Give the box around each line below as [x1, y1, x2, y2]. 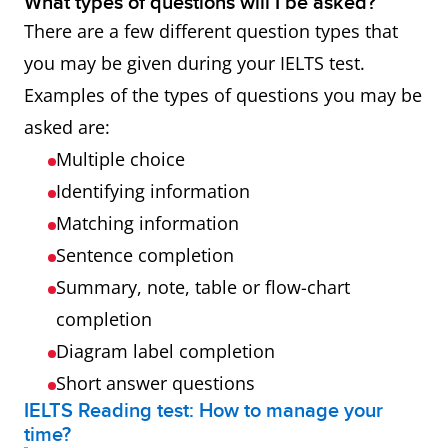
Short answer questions [56, 371, 255, 395]
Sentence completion [56, 243, 234, 267]
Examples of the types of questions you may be [24, 83, 422, 107]
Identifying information [56, 179, 250, 203]
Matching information [56, 211, 244, 235]
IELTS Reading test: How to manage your [24, 399, 383, 423]
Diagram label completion [56, 339, 275, 363]
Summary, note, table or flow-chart [56, 275, 350, 299]
